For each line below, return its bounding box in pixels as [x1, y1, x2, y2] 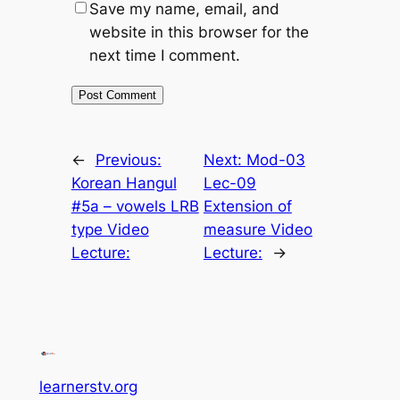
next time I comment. [88, 46, 240, 64]
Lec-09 [203, 173, 256, 192]
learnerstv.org [38, 377, 137, 396]
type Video [71, 220, 149, 238]
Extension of [203, 196, 292, 215]
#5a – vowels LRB [71, 196, 199, 215]
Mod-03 [246, 150, 305, 169]
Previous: [95, 150, 162, 169]
